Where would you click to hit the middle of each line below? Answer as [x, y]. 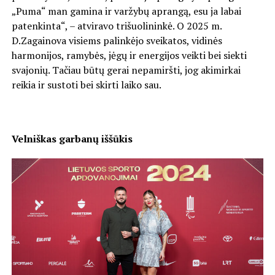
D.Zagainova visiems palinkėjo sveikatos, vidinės [117, 40]
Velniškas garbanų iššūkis [72, 138]
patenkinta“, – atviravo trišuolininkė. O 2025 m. [116, 25]
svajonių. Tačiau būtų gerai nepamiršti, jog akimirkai [126, 70]
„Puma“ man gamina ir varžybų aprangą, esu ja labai [126, 11]
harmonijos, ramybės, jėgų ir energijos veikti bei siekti [129, 55]
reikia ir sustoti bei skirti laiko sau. [86, 84]
